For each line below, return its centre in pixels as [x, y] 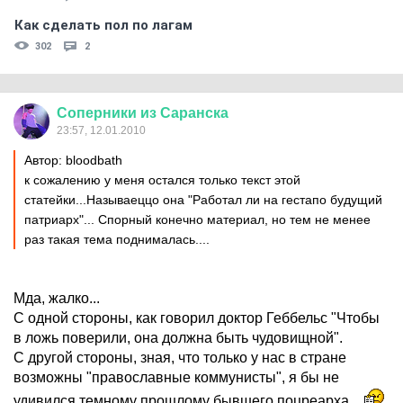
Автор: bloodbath [73, 160]
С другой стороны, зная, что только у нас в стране [180, 358]
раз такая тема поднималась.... [117, 239]
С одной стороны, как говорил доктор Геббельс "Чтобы [197, 318]
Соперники [97, 113]
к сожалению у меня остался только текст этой [162, 180]
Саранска [194, 113]
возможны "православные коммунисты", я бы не [176, 377]
